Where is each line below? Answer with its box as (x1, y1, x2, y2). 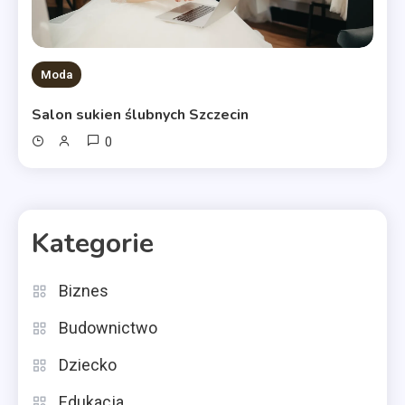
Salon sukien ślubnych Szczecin (32, 105, 250, 126)
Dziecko (59, 355, 117, 375)
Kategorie (32, 225, 154, 263)
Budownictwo (59, 318, 157, 338)
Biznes (59, 281, 108, 301)
